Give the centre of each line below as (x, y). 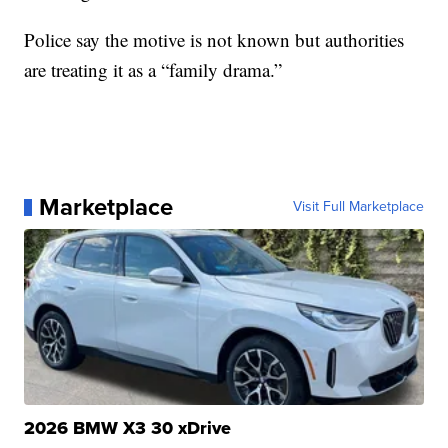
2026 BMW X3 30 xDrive (128, 428)
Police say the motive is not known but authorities (214, 40)
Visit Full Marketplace (358, 207)
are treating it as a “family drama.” (153, 70)
